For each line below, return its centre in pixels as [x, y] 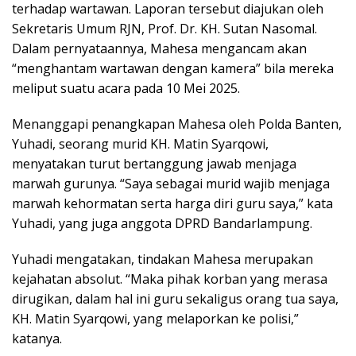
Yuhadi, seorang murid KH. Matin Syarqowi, [140, 143]
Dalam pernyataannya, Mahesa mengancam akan [159, 48]
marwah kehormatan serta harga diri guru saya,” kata [172, 203]
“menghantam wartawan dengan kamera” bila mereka [173, 68]
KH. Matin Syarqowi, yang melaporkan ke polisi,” [155, 318]
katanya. [37, 338]
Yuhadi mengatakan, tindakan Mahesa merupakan [163, 259]
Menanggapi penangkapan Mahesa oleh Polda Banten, [177, 124]
